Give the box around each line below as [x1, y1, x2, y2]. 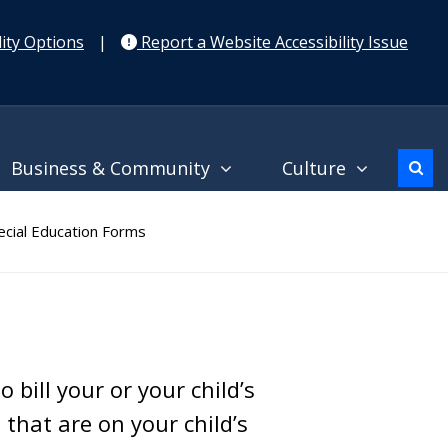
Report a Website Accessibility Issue [137, 31, 408, 53]
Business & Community [11, 156, 220, 180]
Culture [282, 156, 356, 180]
